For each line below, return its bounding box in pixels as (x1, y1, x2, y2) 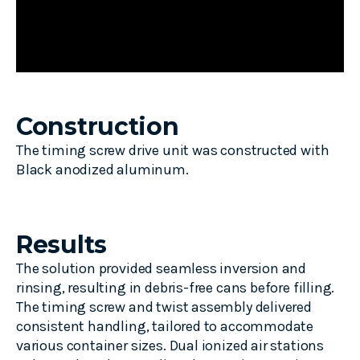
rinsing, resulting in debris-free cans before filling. (16, 279, 335, 297)
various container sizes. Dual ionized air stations (16, 337, 325, 355)
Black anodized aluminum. (16, 160, 189, 178)
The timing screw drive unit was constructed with (16, 141, 329, 159)
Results (16, 230, 107, 260)
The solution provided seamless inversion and (16, 260, 307, 278)
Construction (16, 111, 182, 141)
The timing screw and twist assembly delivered (16, 298, 312, 317)
